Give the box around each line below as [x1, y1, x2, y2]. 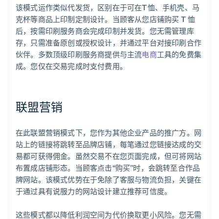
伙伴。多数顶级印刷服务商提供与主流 [16, 49, 142, 60]
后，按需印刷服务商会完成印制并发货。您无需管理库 [16, 26, 194, 36]
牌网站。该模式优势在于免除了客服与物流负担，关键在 [16, 175, 202, 185]
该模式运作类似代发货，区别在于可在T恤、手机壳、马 [16, 2, 199, 13]
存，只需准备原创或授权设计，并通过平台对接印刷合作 [16, 38, 202, 48]
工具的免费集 [156, 49, 202, 60]
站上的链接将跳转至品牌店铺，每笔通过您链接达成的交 [16, 139, 202, 150]
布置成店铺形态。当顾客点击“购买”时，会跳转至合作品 [16, 163, 200, 173]
